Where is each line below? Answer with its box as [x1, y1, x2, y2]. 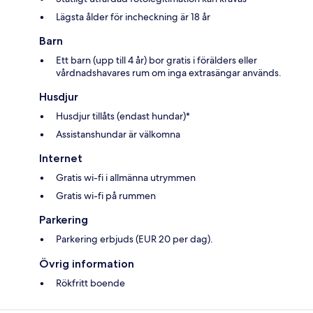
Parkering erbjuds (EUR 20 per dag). [56, 233, 213, 246]
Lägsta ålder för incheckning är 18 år [56, 10, 210, 24]
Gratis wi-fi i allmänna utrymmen [56, 171, 196, 184]
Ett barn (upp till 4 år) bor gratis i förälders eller [56, 54, 257, 67]
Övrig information [39, 257, 134, 271]
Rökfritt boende [56, 277, 125, 290]
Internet [39, 152, 82, 166]
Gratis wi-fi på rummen [56, 189, 156, 203]
